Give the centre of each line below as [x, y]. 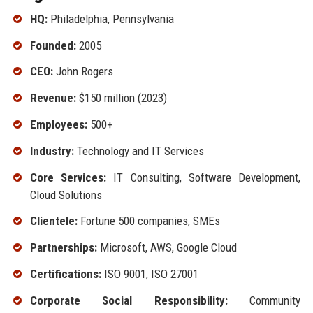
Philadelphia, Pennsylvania [110, 19]
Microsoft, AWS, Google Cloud [167, 248]
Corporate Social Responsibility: [129, 300]
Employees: [58, 124]
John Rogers [83, 72]
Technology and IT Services [139, 151]
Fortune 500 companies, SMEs [148, 221]
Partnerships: [63, 248]
